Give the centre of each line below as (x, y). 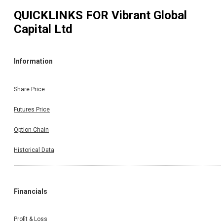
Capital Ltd (43, 29)
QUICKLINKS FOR (63, 15)
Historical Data (34, 150)
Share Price (29, 89)
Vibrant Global (149, 15)
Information (33, 61)
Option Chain (31, 129)
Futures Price (32, 109)
